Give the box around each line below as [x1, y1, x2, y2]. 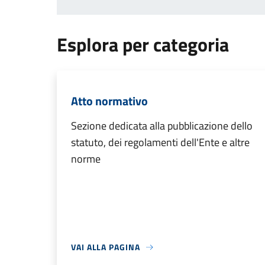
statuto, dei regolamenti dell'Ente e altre [71, 134, 250, 150]
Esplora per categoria [57, 30, 229, 59]
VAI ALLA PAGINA [71, 241, 140, 253]
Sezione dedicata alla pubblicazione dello [71, 118, 253, 134]
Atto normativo [71, 92, 148, 110]
